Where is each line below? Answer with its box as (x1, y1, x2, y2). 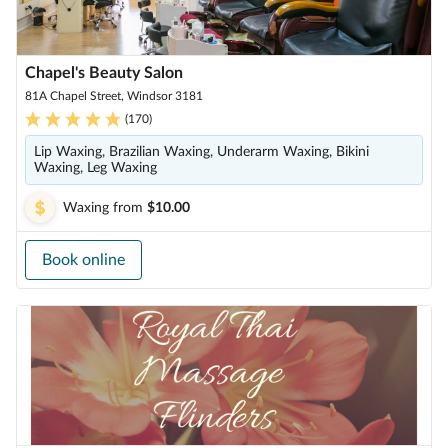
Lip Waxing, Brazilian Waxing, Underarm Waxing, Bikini (34, 145, 369, 159)
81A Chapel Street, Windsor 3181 (25, 90, 203, 102)
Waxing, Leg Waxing (34, 161, 157, 175)
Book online (42, 252, 125, 268)
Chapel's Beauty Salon (25, 65, 183, 81)
